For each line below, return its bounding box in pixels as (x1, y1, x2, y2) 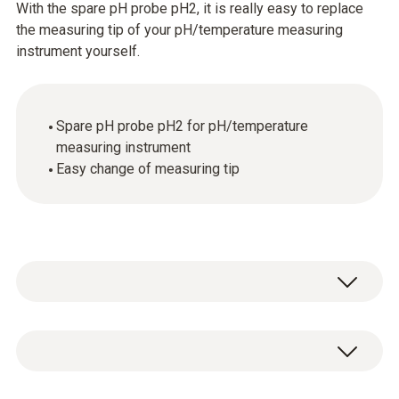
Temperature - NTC (37, 331, 174, 350)
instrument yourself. (16, 43, 140, 60)
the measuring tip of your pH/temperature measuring (16, 21, 343, 38)
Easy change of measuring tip (56, 160, 240, 177)
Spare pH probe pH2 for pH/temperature (56, 118, 308, 134)
